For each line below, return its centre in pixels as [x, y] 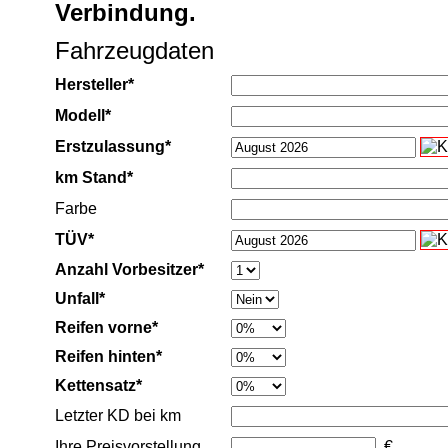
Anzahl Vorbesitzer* [129, 269]
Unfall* [80, 298]
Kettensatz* [98, 385]
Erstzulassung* [113, 146]
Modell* [83, 115]
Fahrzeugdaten [134, 50]
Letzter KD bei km [118, 415]
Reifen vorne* [106, 327]
